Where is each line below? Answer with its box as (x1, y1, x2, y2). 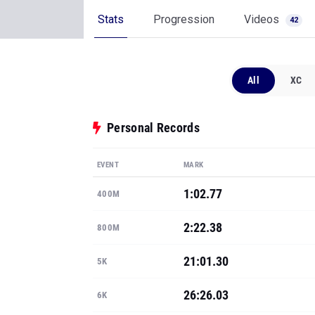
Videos (244, 13, 282, 26)
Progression (153, 13, 214, 26)
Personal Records (107, 120, 200, 135)
